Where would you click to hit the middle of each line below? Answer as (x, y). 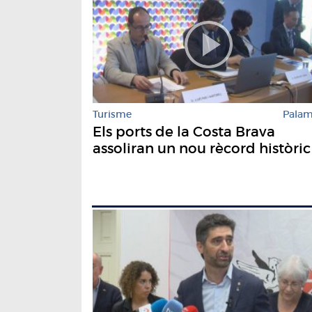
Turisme (112, 115)
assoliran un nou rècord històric (202, 149)
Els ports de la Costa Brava (184, 132)
